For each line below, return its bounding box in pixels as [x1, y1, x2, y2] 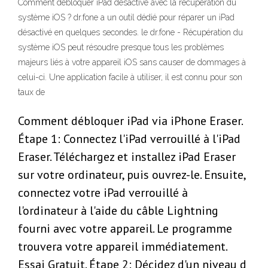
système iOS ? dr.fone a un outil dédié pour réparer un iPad [18, 13, 234, 23]
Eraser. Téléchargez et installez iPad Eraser [18, 149, 236, 165]
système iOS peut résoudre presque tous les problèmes [18, 42, 224, 53]
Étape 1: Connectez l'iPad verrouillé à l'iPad [18, 131, 240, 147]
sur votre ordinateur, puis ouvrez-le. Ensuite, [18, 167, 245, 183]
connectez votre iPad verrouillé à [18, 185, 188, 201]
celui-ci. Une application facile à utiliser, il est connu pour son [18, 72, 242, 83]
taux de [18, 87, 45, 98]
